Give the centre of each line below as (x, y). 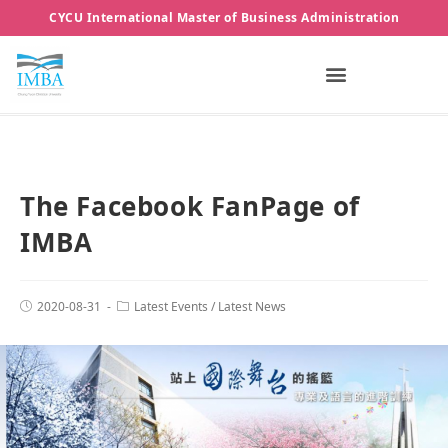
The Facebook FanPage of (190, 206)
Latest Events (171, 307)
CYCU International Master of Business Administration (224, 17)
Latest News (252, 307)
